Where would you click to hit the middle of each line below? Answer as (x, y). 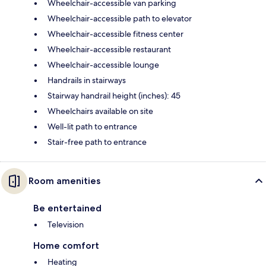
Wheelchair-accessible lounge (103, 65)
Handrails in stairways (87, 80)
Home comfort (66, 246)
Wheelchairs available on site (100, 111)
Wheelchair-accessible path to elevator (120, 19)
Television (66, 225)
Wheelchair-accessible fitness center (115, 34)
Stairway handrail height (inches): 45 (114, 96)
